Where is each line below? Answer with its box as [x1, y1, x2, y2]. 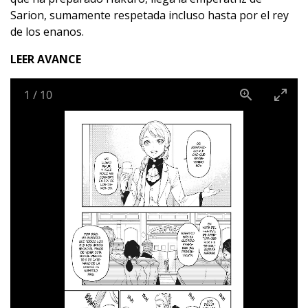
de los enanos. [10, 23, 84, 39]
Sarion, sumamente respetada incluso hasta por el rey [10, 7, 289, 23]
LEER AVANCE [10, 51, 81, 67]
